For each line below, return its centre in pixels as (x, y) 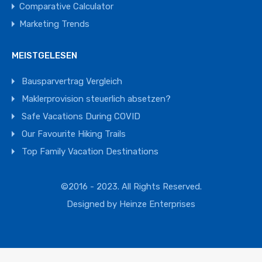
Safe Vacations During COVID (81, 117)
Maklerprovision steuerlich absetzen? (96, 99)
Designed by (93, 204)
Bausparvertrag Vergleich (72, 82)
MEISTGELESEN (44, 56)
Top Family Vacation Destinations (90, 152)
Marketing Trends (54, 24)
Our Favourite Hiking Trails (74, 134)
